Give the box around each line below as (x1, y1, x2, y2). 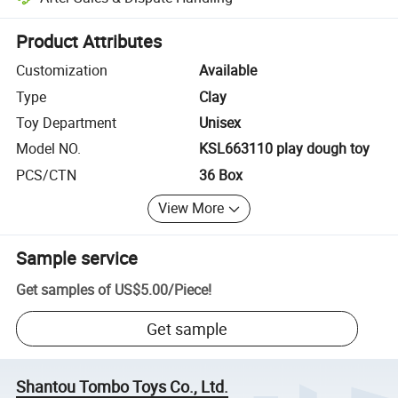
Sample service (16, 245, 139, 270)
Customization (16, 60, 108, 81)
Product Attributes (16, 29, 163, 54)
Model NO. (16, 139, 82, 159)
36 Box (199, 164, 243, 185)
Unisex (199, 112, 241, 132)
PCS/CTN (16, 164, 77, 185)
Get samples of (16, 280, 112, 300)
